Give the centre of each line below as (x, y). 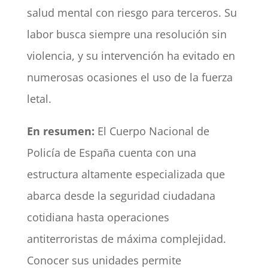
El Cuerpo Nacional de (152, 131)
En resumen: (60, 131)
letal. (39, 99)
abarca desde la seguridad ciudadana (121, 196)
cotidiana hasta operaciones (98, 217)
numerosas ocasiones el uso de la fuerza (130, 77)
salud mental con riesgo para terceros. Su (132, 13)
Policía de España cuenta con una (111, 153)
